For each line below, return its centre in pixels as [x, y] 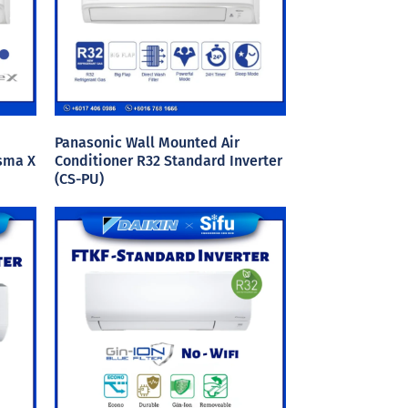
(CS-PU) [79, 179]
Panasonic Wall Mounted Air [147, 143]
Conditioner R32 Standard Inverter [168, 161]
